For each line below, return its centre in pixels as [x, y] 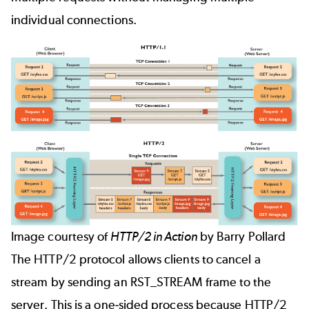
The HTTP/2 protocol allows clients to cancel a [136, 259]
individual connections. [74, 20]
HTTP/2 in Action [154, 236]
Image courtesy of [61, 236]
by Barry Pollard [241, 236]
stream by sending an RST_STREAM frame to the [141, 282]
